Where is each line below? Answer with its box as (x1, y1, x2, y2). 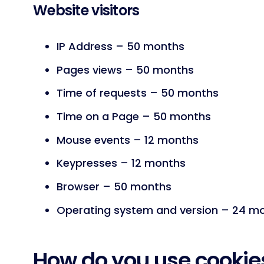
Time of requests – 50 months (57, 85, 219, 101)
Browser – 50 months (57, 179, 171, 194)
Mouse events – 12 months (57, 132, 199, 147)
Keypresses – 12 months (57, 156, 186, 171)
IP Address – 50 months (57, 39, 184, 54)
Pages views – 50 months (57, 62, 194, 77)
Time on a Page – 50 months (57, 109, 211, 124)
